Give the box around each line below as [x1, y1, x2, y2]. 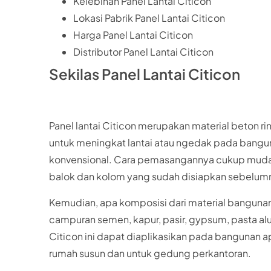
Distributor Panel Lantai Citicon [73, 45, 214, 58]
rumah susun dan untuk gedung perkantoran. [48, 246, 251, 260]
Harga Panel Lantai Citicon [73, 28, 193, 41]
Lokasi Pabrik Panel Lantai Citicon [73, 11, 225, 24]
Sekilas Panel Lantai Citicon [48, 64, 240, 83]
